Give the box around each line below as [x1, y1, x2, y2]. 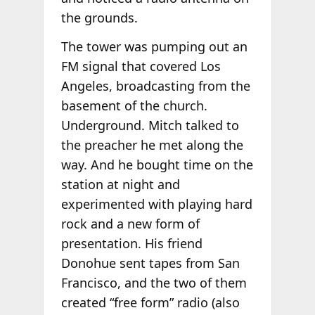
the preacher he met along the [60, 136, 243, 154]
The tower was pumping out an [60, 38, 247, 56]
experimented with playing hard [60, 195, 252, 213]
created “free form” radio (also [60, 294, 240, 311]
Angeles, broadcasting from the [60, 77, 250, 95]
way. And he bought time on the [60, 156, 253, 174]
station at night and [60, 176, 180, 193]
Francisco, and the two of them [60, 274, 247, 292]
